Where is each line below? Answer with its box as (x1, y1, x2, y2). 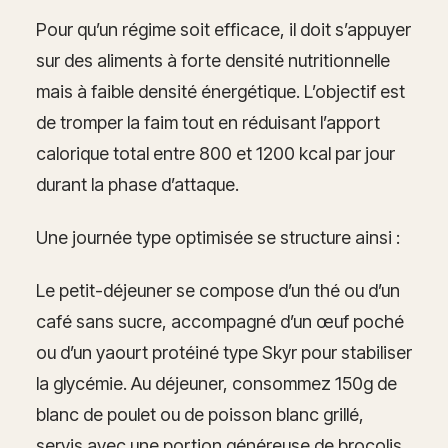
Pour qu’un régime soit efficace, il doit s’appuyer (36, 18, 411, 40)
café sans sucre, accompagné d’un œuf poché (36, 310, 404, 332)
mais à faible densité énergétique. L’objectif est (36, 80, 405, 102)
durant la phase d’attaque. (36, 173, 239, 195)
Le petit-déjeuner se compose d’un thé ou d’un (36, 279, 400, 301)
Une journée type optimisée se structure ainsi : (36, 226, 400, 248)
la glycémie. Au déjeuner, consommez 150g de (36, 372, 397, 394)
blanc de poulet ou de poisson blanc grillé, (36, 403, 364, 425)
